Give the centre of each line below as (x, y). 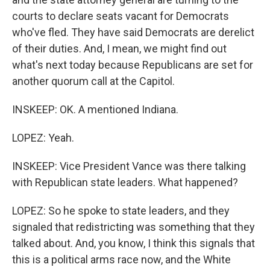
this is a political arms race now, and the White (121, 259)
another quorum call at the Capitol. (93, 81)
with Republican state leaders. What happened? (125, 182)
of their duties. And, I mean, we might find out (119, 49)
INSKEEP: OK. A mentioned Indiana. (95, 109)
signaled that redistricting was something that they (133, 227)
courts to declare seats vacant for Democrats (121, 16)
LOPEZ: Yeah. (43, 138)
